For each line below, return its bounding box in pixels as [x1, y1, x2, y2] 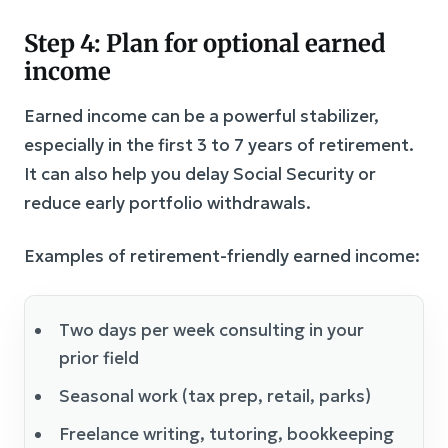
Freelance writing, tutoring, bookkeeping [59, 422, 394, 445]
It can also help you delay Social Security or [24, 162, 376, 185]
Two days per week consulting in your [59, 318, 364, 341]
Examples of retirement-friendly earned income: [24, 244, 420, 267]
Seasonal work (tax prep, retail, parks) [59, 384, 371, 407]
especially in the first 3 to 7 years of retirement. [24, 133, 414, 156]
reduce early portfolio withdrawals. [24, 191, 311, 214]
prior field [59, 346, 139, 369]
